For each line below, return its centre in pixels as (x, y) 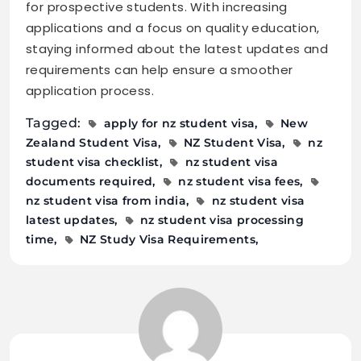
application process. (90, 90)
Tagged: (55, 122)
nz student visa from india (106, 200)
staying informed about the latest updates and (177, 48)
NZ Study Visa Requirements (168, 239)
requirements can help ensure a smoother (160, 69)
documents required (89, 181)
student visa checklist (93, 162)
